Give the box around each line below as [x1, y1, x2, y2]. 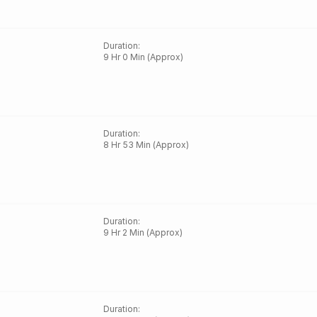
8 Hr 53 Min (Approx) [103, 139, 190, 150]
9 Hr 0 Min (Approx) [103, 52, 184, 62]
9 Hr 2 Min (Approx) [103, 227, 183, 238]
